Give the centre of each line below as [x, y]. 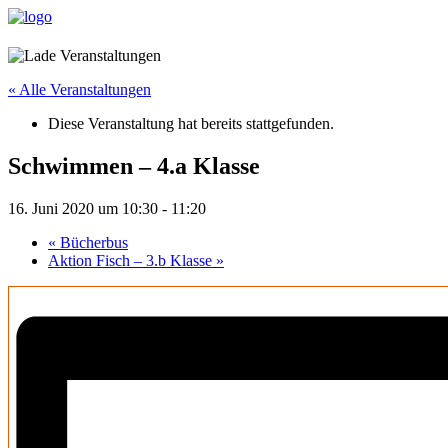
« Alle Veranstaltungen [79, 90]
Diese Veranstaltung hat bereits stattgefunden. [191, 124]
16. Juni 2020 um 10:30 [83, 209]
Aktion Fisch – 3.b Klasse [132, 261]
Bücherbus [92, 243]
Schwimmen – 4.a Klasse [134, 166]
